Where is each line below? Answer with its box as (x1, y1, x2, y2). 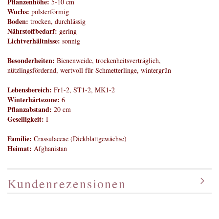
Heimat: (7, 143, 32, 153)
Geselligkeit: (7, 114, 44, 124)
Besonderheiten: (7, 55, 55, 66)
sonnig (60, 36, 80, 45)
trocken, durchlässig (28, 17, 86, 26)
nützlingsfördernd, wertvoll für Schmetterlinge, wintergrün (7, 66, 171, 75)
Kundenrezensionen (7, 175, 127, 192)
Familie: (7, 133, 32, 144)
